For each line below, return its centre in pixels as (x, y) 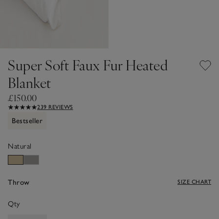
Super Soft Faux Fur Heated (88, 65)
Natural (20, 146)
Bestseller (27, 120)
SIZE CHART (194, 182)
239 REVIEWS (55, 107)
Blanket (30, 82)
